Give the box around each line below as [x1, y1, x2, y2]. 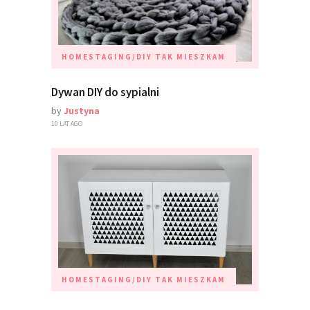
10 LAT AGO [51, 119, 82, 129]
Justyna [64, 104, 100, 118]
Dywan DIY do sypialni [51, 84, 159, 100]
